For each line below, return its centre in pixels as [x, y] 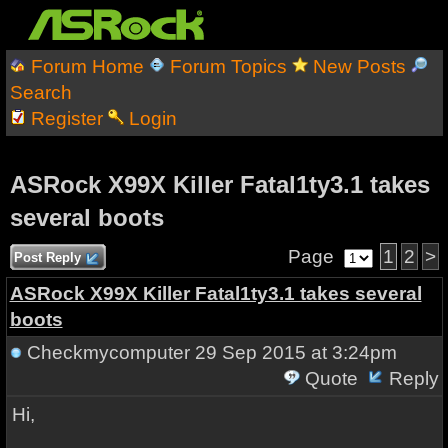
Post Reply [47, 257]
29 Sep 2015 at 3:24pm [293, 352]
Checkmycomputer [108, 352]
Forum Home [87, 66]
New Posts [359, 66]
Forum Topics [228, 66]
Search [40, 92]
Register [66, 118]
